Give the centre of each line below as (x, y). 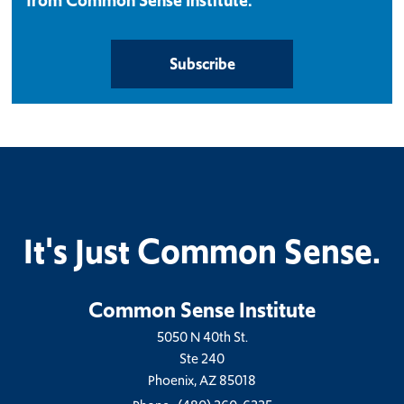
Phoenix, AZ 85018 (202, 381)
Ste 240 (202, 359)
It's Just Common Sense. (202, 252)
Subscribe (202, 64)
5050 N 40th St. (202, 337)
